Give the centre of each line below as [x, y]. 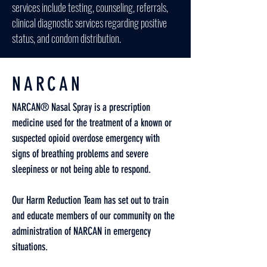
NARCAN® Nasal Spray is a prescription [81, 107]
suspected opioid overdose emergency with [86, 138]
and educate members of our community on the [93, 216]
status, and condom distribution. [66, 38]
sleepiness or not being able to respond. [81, 169]
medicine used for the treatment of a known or [92, 123]
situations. [32, 247]
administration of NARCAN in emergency [81, 231]
